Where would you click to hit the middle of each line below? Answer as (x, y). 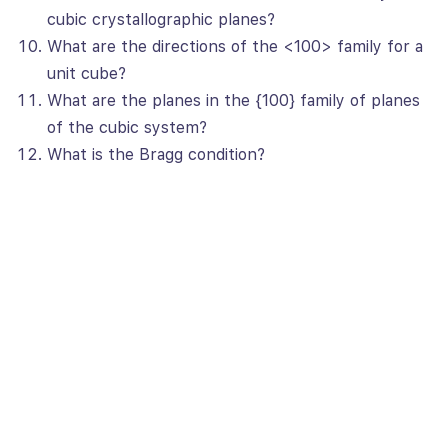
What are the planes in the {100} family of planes (233, 100)
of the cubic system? (127, 127)
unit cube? (86, 73)
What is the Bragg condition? (156, 154)
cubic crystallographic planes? (161, 19)
